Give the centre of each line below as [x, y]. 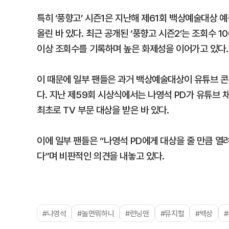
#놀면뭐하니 [96, 213]
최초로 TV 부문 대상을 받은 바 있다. [103, 110]
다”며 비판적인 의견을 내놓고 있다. [101, 156]
